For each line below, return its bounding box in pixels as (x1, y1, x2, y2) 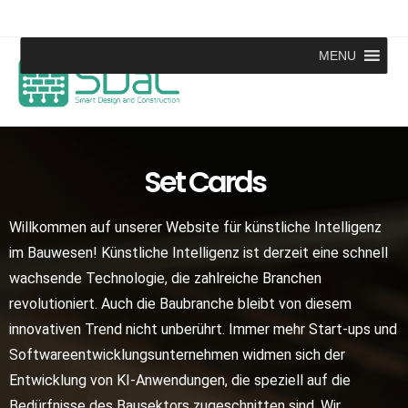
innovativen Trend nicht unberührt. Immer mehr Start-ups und (9, 321, 397, 339)
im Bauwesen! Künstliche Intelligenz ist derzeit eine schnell (9, 244, 388, 262)
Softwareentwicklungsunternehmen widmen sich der (9, 346, 345, 364)
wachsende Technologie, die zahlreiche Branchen (9, 270, 321, 288)
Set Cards (143, 161, 265, 203)
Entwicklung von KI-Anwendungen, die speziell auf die (9, 372, 351, 390)
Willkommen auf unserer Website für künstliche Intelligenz (9, 219, 382, 237)
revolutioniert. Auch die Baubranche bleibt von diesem (9, 295, 352, 313)
